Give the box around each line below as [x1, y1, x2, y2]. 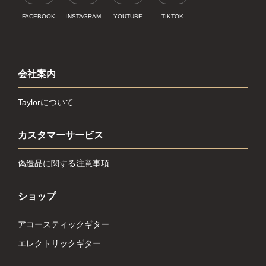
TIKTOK [161, 12, 183, 20]
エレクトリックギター [18, 238, 101, 248]
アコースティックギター [18, 219, 109, 229]
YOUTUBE [113, 12, 142, 20]
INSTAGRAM [65, 12, 101, 20]
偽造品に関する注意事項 [18, 158, 109, 168]
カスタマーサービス [18, 129, 106, 140]
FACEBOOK [22, 12, 55, 20]
